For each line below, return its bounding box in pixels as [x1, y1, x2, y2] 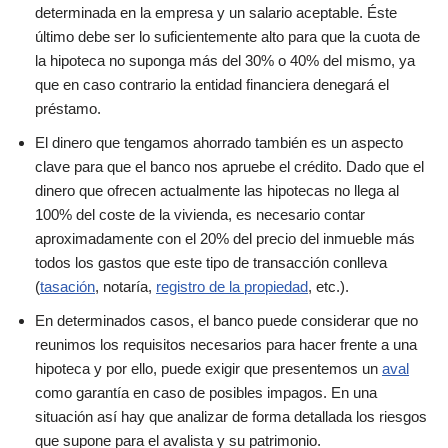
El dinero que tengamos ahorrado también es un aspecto [35, 134, 403, 151]
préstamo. [35, 100, 105, 117]
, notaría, [95, 278, 156, 295]
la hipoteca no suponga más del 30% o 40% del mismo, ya [35, 52, 415, 69]
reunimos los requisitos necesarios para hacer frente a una [35, 336, 417, 353]
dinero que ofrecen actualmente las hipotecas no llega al [35, 182, 399, 199]
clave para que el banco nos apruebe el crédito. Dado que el [35, 158, 424, 175]
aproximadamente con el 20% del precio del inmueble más [35, 230, 415, 247]
